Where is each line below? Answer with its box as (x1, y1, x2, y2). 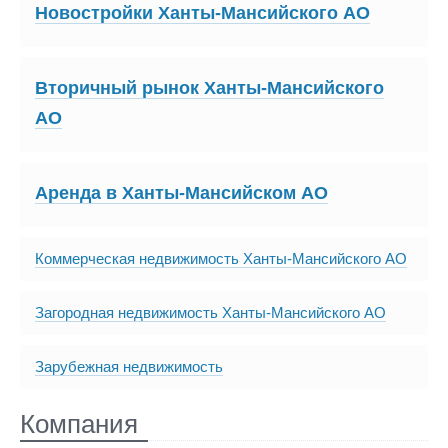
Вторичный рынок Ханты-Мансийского (35, 78, 384, 99)
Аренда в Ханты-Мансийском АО (35, 183, 328, 204)
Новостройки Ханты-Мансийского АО (35, 3, 370, 24)
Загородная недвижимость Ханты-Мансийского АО (35, 304, 386, 322)
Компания (20, 409, 138, 440)
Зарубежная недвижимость (35, 358, 223, 376)
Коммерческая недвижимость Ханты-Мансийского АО (35, 250, 407, 268)
